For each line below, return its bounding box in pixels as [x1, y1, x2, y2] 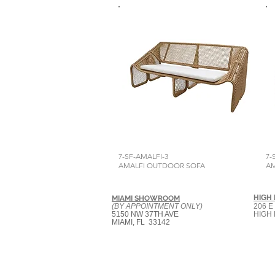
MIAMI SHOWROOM [112, 194, 180, 203]
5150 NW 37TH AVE [112, 210, 179, 219]
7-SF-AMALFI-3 [118, 152, 168, 161]
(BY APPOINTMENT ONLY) [112, 202, 203, 211]
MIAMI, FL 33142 [112, 218, 170, 227]
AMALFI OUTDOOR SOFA [118, 161, 205, 170]
